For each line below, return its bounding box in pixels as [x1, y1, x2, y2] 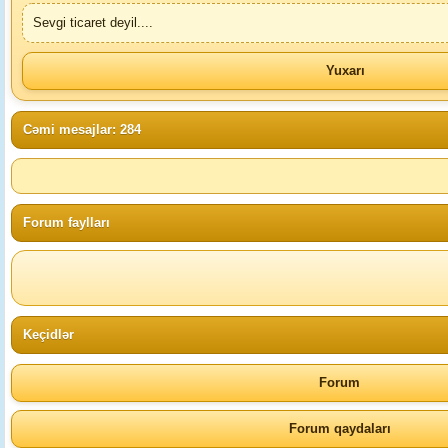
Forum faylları [23, 215, 110, 230]
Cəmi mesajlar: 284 [23, 122, 141, 137]
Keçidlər [23, 327, 74, 342]
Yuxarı [325, 63, 365, 78]
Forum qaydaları [288, 421, 391, 436]
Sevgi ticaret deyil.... [33, 15, 153, 30]
